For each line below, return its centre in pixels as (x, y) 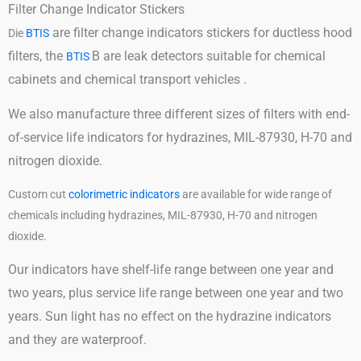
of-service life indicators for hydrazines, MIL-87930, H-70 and (180, 137)
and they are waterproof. (77, 339)
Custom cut (38, 194)
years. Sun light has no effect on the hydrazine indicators (170, 316)
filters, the (37, 56)
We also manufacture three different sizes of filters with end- (179, 114)
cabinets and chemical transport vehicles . (127, 79)
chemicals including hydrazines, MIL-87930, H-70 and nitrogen (163, 215)
